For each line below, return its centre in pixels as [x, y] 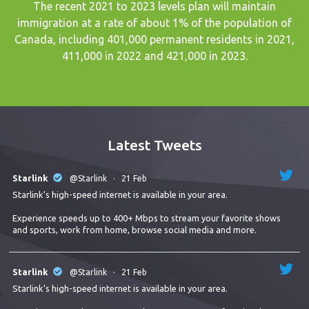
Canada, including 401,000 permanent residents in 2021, [154, 39]
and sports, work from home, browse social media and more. [135, 229]
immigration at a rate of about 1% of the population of [154, 22]
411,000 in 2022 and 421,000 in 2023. [154, 56]
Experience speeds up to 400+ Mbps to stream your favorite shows [147, 218]
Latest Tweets [154, 144]
